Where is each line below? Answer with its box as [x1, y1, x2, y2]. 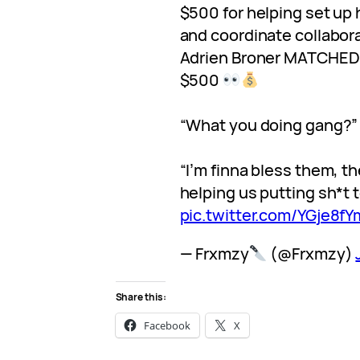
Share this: [115, 289, 166, 304]
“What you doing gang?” [179, 113, 358, 136]
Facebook [144, 317, 190, 333]
